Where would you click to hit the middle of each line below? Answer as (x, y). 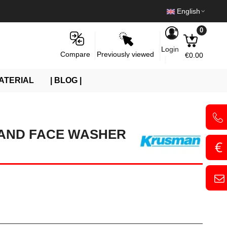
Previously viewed (125, 54)
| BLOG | (66, 80)
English (188, 11)
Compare (75, 54)
